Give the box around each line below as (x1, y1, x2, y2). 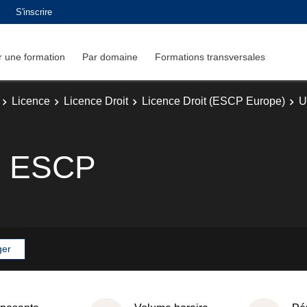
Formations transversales (155, 51, 265, 62)
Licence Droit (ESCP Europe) (142, 95, 285, 107)
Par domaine (82, 51, 138, 62)
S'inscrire (16, 6, 52, 17)
